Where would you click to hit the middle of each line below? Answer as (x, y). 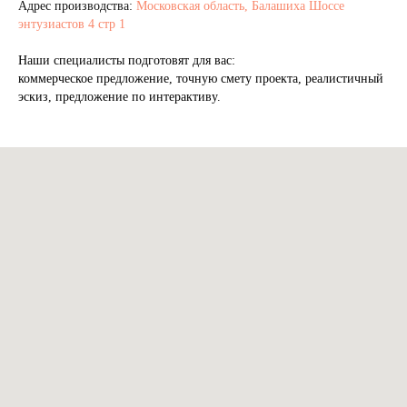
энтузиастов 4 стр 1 (72, 25)
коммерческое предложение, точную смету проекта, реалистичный (201, 79)
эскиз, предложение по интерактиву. (119, 97)
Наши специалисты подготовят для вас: (127, 61)
